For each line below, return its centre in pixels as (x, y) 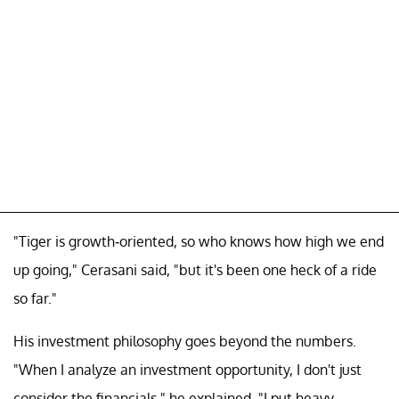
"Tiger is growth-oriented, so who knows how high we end (199, 241)
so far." (35, 298)
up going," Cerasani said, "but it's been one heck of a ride (195, 269)
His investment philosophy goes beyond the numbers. (185, 341)
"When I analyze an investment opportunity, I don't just (187, 369)
